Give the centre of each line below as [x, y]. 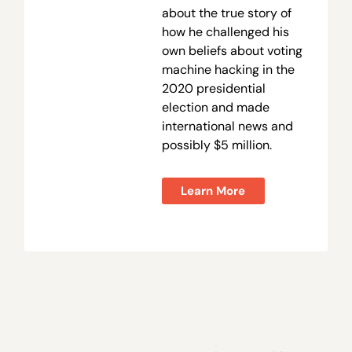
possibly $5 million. [216, 145]
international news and [227, 126]
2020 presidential [213, 89]
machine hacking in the [228, 70]
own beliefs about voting [232, 51]
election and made [215, 108]
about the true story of [226, 13]
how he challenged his [225, 32]
